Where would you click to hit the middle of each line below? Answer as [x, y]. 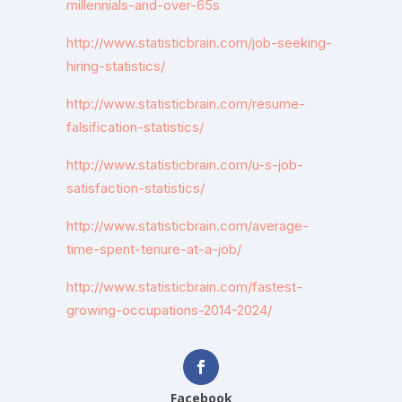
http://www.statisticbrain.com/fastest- [184, 287]
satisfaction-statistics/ [135, 188]
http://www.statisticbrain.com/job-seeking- [199, 43]
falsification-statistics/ [135, 127]
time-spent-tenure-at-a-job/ [154, 249]
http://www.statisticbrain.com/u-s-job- [185, 165]
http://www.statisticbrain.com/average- [188, 226]
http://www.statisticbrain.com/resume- [186, 104]
